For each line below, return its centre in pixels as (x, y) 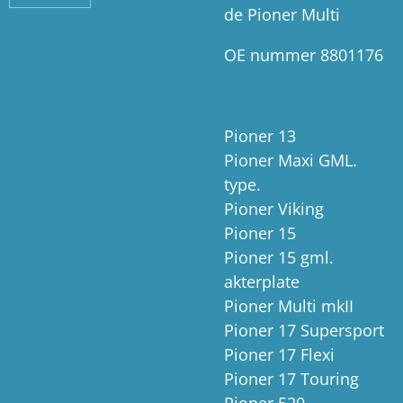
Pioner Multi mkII (289, 306)
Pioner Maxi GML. (291, 161)
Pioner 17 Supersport (304, 331)
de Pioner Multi (282, 15)
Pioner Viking (274, 209)
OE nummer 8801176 (304, 55)
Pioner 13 (260, 136)
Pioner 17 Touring (291, 379)
